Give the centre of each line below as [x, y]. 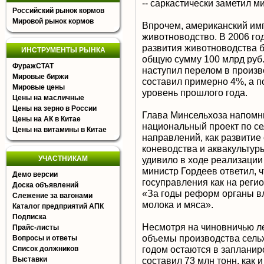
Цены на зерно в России [55, 108]
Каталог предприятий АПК [58, 206]
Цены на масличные [48, 98]
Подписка [29, 217]
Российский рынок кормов [58, 11]
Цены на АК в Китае [47, 119]
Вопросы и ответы [45, 238]
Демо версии [35, 174]
